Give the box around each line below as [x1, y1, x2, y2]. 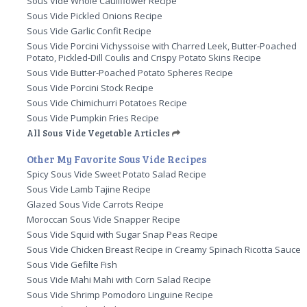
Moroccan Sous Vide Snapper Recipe [27, 212, 181, 225]
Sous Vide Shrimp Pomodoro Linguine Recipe [27, 288, 214, 301]
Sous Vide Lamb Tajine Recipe [27, 182, 151, 195]
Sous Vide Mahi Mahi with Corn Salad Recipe [27, 273, 212, 286]
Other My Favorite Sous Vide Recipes [27, 151, 207, 166]
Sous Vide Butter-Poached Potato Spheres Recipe [27, 66, 234, 79]
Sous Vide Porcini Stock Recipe [27, 81, 154, 94]
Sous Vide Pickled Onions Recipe [27, 9, 163, 22]
